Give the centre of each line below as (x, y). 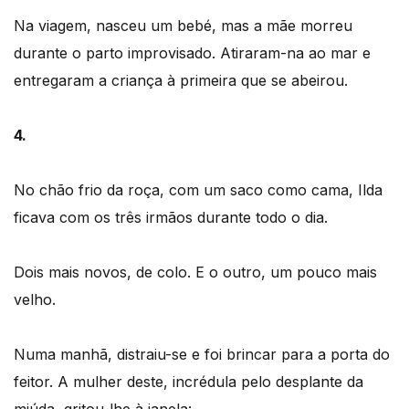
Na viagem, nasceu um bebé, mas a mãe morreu (183, 25)
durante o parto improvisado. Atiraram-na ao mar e (192, 52)
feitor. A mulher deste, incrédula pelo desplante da (189, 381)
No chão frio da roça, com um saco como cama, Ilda (198, 189)
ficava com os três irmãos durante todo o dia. (171, 217)
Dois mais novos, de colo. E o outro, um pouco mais (195, 272)
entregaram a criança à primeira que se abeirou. (181, 80)
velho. (35, 299)
